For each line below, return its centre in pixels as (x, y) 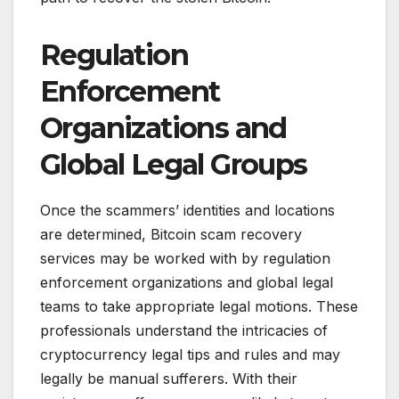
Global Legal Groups (174, 164)
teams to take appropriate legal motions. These (199, 306)
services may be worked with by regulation (185, 258)
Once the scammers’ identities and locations (187, 210)
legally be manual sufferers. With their (169, 378)
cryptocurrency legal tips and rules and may (190, 354)
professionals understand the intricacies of (184, 330)
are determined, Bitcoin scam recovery (171, 234)
